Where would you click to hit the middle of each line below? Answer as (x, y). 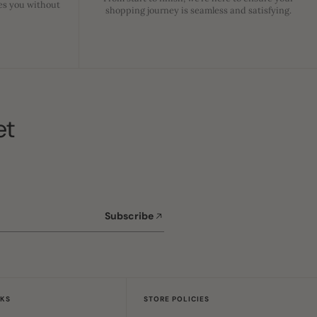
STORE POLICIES (177, 299)
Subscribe (129, 216)
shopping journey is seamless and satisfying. (198, 10)
